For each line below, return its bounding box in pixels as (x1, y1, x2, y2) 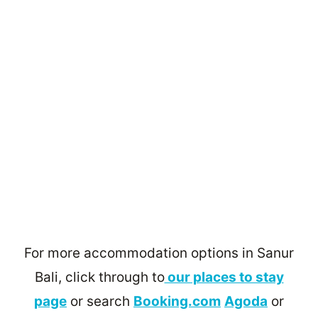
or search (67, 293, 133, 310)
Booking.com (133, 293, 221, 310)
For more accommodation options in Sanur (24, 245, 294, 262)
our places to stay (164, 269, 284, 286)
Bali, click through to (34, 269, 165, 286)
